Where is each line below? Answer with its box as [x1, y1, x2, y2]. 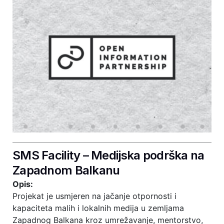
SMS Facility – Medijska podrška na [12, 148, 204, 162]
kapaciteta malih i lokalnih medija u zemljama [12, 203, 184, 213]
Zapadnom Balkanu [12, 163, 120, 177]
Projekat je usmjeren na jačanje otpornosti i [12, 191, 176, 201]
